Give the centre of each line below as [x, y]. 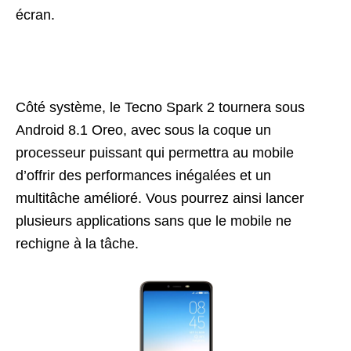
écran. [35, 14]
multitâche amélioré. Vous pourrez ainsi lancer [160, 198]
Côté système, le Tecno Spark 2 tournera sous [160, 107]
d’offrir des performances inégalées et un [143, 175]
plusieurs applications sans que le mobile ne [154, 221]
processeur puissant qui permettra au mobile [155, 152]
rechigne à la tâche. [77, 243]
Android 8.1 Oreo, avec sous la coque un [143, 130]
